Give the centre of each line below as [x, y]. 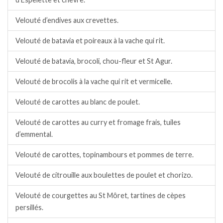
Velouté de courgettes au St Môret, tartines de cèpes [101, 196]
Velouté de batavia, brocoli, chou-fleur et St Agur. [94, 61]
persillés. [29, 208]
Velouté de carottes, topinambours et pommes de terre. [105, 155]
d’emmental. [34, 134]
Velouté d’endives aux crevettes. [67, 20]
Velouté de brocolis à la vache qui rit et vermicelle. [94, 82]
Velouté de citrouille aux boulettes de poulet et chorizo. [104, 175]
